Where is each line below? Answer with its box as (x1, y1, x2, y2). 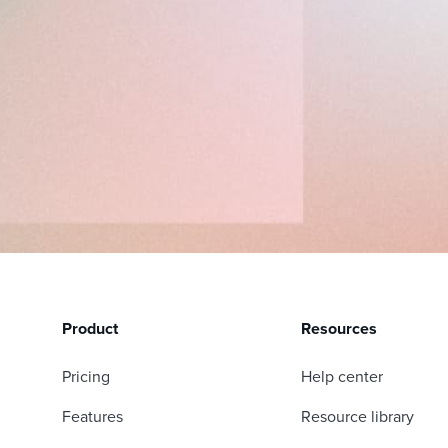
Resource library (300, 407, 414, 428)
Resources (300, 319, 377, 340)
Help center (300, 367, 383, 388)
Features (62, 407, 123, 428)
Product (62, 319, 118, 340)
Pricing (62, 367, 110, 388)
